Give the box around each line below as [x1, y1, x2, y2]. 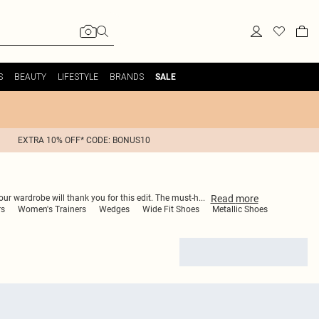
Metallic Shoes [212, 204, 268, 214]
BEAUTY [14, 71, 46, 82]
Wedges [99, 204, 130, 214]
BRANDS [109, 71, 144, 82]
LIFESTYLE [57, 71, 98, 82]
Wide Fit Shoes [142, 204, 199, 214]
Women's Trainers [18, 204, 86, 214]
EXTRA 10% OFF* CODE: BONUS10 [18, 135, 150, 145]
